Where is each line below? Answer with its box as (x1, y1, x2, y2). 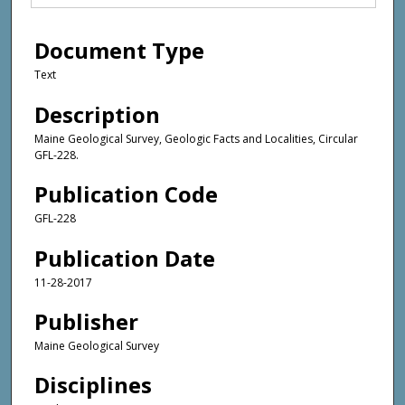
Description (34, 99, 160, 129)
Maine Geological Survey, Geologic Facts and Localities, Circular (34, 130, 358, 146)
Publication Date (34, 242, 215, 273)
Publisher (34, 306, 138, 336)
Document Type (34, 35, 204, 66)
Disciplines (34, 370, 152, 400)
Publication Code (34, 179, 218, 210)
